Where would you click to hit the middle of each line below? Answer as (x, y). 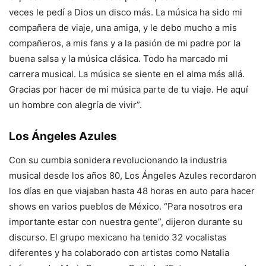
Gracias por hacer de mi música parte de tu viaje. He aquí (129, 89)
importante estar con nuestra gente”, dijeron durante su (126, 221)
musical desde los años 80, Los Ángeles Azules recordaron (133, 175)
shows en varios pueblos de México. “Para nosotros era (126, 206)
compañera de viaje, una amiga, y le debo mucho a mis (123, 27)
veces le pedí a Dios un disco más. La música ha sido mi (126, 12)
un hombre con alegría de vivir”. (75, 104)
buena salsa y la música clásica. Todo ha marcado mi (118, 58)
